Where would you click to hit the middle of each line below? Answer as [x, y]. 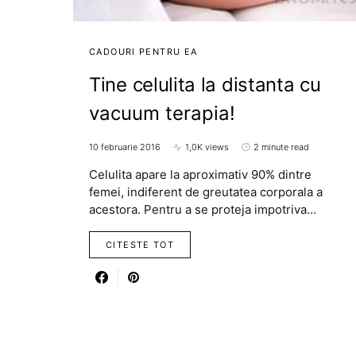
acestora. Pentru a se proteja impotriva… [203, 210]
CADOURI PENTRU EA [143, 52]
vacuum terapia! [162, 114]
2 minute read [281, 147]
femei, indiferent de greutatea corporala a [206, 192]
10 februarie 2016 [125, 147]
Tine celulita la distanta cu [205, 85]
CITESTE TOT [140, 245]
